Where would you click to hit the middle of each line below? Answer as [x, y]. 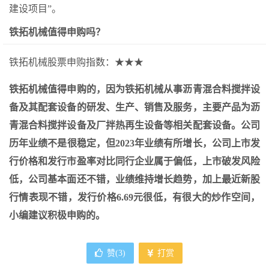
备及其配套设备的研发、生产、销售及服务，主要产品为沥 [134, 107]
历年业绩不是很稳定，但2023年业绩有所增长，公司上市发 [134, 143]
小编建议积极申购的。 [57, 215]
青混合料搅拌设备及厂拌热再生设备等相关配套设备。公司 [134, 125]
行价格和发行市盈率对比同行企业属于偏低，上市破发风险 [134, 161]
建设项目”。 [35, 8]
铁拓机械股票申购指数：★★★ [76, 62]
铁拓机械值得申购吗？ [57, 32]
